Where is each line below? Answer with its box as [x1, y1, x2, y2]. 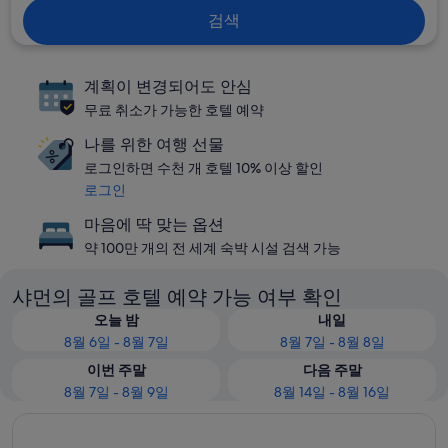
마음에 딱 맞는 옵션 [84, 215, 224, 234]
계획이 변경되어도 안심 [84, 77, 252, 96]
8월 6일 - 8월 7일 [63, 333, 169, 351]
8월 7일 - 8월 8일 [279, 333, 385, 351]
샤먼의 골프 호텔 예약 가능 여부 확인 [12, 285, 342, 309]
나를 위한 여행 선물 [84, 135, 224, 154]
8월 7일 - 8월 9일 [63, 383, 169, 401]
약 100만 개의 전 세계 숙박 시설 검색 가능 [84, 239, 341, 257]
